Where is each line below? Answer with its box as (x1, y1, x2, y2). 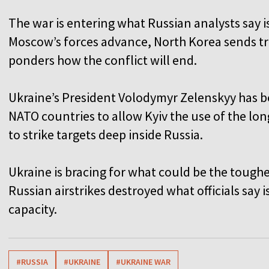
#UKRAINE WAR (116, 256, 171, 267)
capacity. (8, 200, 57, 217)
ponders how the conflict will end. (8, 51, 197, 68)
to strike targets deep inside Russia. (8, 125, 203, 143)
